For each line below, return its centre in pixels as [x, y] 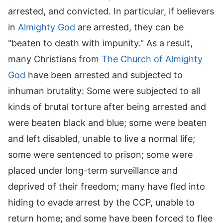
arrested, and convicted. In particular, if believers [111, 11]
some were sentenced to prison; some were [100, 154]
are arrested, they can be [129, 27]
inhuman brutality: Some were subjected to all [104, 91]
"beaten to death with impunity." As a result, [100, 43]
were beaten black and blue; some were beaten [108, 122]
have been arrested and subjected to [104, 75]
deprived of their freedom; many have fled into [107, 186]
